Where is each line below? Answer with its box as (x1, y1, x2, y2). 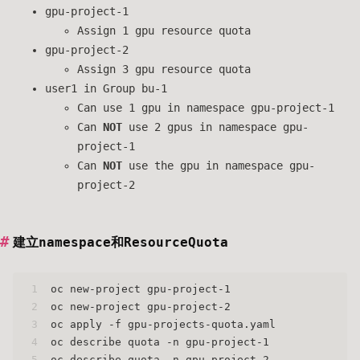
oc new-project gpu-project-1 (51, 282, 231, 295)
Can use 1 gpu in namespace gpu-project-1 (77, 100, 334, 114)
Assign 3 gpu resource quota (77, 62, 251, 76)
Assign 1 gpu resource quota (77, 23, 251, 37)
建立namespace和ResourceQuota (13, 234, 228, 250)
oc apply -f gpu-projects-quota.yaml (51, 317, 276, 330)
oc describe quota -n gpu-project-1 (51, 335, 269, 348)
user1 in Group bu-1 (45, 81, 167, 95)
